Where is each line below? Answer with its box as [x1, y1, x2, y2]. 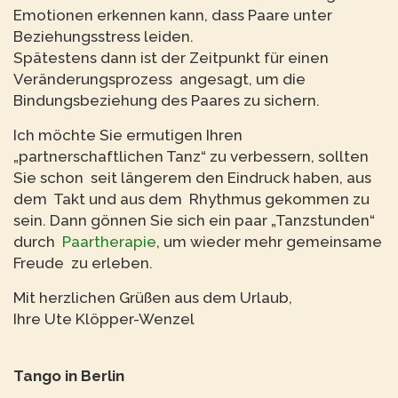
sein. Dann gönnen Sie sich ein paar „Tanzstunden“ [13, 211, 375, 229]
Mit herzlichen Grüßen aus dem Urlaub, [13, 288, 292, 306]
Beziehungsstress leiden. [13, 27, 194, 45]
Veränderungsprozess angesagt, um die [13, 69, 306, 88]
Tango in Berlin [13, 366, 124, 385]
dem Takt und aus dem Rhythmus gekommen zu [13, 189, 370, 208]
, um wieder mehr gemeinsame [156, 232, 382, 251]
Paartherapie [62, 232, 156, 251]
